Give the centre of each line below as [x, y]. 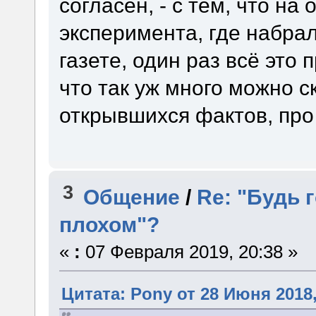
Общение [132, 196]
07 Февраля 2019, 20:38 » [189, 251]
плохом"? [109, 224]
